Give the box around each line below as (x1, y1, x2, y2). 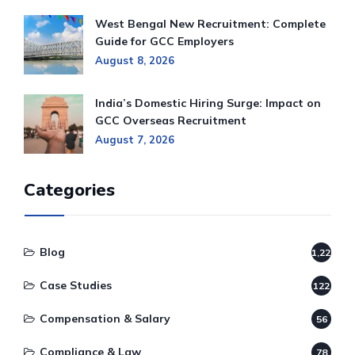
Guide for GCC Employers (95, 34, 234, 49)
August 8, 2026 (95, 54, 174, 67)
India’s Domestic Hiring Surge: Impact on (95, 96, 321, 111)
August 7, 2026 (95, 133, 174, 147)
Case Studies (40, 278, 112, 293)
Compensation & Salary (40, 311, 170, 326)
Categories (24, 178, 115, 203)
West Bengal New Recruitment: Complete (95, 17, 326, 32)
